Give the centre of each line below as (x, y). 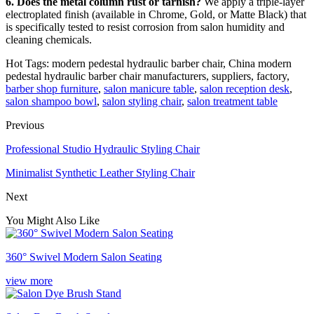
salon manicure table (149, 89)
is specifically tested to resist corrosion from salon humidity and (145, 27)
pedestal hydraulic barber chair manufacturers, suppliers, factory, (148, 76)
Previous (25, 125)
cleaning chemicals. (49, 40)
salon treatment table (232, 102)
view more (29, 281)
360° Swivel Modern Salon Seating (84, 257)
